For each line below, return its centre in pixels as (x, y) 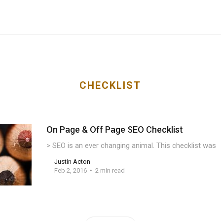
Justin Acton (72, 162)
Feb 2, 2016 (70, 170)
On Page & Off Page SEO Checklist (114, 129)
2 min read (110, 170)
